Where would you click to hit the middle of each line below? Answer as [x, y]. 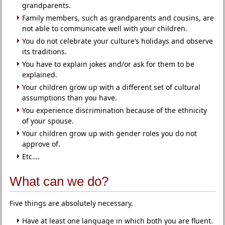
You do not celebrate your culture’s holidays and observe [118, 41]
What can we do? [59, 181]
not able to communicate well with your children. [105, 28]
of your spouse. [48, 121]
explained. [40, 75]
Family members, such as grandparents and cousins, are [118, 18]
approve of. [41, 144]
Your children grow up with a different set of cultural [111, 87]
